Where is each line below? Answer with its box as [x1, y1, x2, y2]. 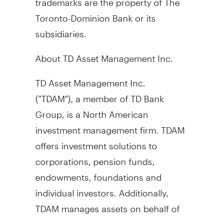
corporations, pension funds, [35, 147, 155, 167]
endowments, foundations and [35, 163, 162, 183]
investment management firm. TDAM [35, 116, 185, 136]
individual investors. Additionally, [35, 179, 168, 198]
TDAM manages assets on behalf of [35, 194, 180, 214]
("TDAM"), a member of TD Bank [35, 84, 164, 104]
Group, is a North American [35, 100, 148, 120]
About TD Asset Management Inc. [35, 44, 173, 64]
